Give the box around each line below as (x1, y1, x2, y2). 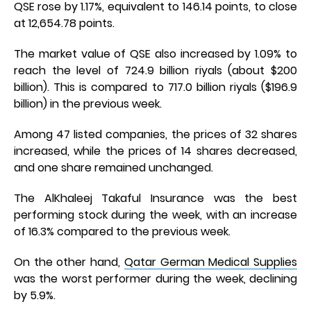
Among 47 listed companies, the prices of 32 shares (14, 126, 297, 143)
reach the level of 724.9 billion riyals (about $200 (14, 62, 297, 79)
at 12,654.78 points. (14, 15, 115, 32)
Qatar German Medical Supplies (124, 254, 298, 271)
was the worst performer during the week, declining (14, 271, 297, 287)
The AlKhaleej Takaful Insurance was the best (14, 190, 297, 207)
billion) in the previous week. (14, 96, 162, 112)
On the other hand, (14, 254, 124, 271)
